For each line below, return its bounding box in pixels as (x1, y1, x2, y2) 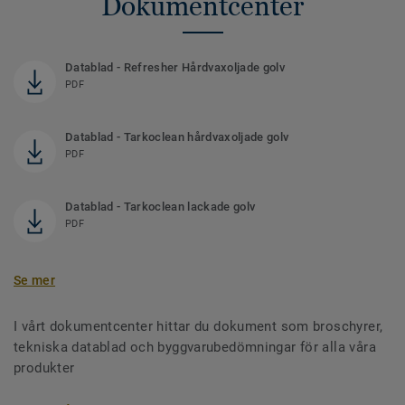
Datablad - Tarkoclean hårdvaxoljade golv (65, 130, 289, 145)
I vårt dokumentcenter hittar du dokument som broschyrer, (14, 318, 383, 335)
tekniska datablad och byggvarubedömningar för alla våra (14, 339, 376, 356)
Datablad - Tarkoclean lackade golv (65, 200, 256, 214)
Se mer (14, 273, 56, 288)
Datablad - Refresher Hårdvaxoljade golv (65, 61, 285, 75)
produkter (14, 360, 75, 377)
